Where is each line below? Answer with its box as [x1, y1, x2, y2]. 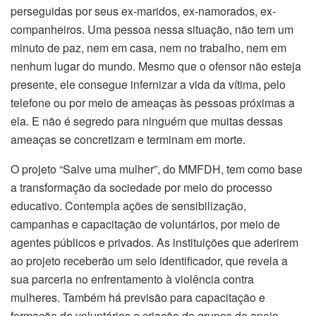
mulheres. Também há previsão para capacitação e [11, 289, 265, 306]
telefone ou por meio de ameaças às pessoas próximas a [11, 95, 295, 111]
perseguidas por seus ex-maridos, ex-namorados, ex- [11, 3, 276, 20]
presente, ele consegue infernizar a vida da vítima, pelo [11, 76, 286, 93]
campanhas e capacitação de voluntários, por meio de [11, 216, 280, 233]
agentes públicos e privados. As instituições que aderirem [11, 234, 298, 251]
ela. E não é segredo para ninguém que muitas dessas [11, 113, 283, 130]
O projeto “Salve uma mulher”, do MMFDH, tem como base [11, 161, 303, 178]
